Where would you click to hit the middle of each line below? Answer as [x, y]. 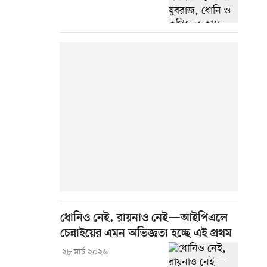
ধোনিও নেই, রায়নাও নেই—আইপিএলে [144, 219]
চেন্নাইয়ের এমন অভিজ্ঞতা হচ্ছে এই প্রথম [146, 234]
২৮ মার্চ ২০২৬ [85, 253]
